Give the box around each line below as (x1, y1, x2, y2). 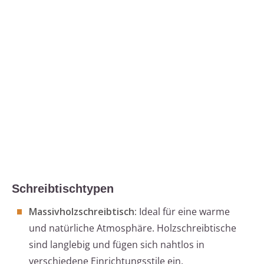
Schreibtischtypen (12, 182, 114, 196)
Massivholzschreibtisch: (29, 205, 137, 219)
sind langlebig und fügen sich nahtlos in (29, 238, 204, 252)
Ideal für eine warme (137, 205, 230, 219)
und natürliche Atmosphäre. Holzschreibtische (29, 222, 236, 235)
